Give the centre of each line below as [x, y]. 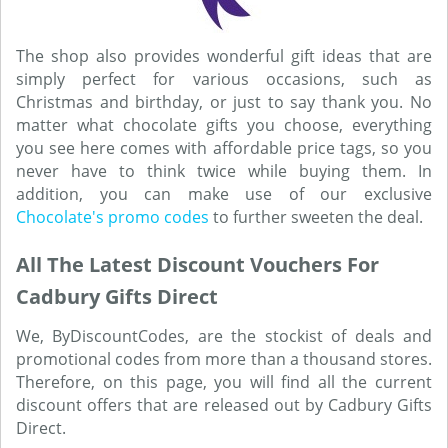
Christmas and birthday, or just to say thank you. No [224, 102]
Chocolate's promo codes [114, 217]
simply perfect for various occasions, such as [224, 79]
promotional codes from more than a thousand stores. [224, 359]
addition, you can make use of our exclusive [224, 194]
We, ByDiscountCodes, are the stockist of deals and [224, 336]
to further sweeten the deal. [318, 217]
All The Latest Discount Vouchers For [197, 264]
